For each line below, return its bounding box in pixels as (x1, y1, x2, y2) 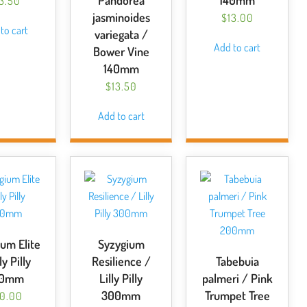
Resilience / (91, 254, 151, 269)
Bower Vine (93, 44, 149, 59)
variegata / (94, 27, 148, 42)
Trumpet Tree (204, 288, 270, 303)
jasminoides (92, 10, 150, 25)
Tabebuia (215, 254, 259, 269)
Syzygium (97, 236, 145, 251)
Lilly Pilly (99, 271, 143, 286)
